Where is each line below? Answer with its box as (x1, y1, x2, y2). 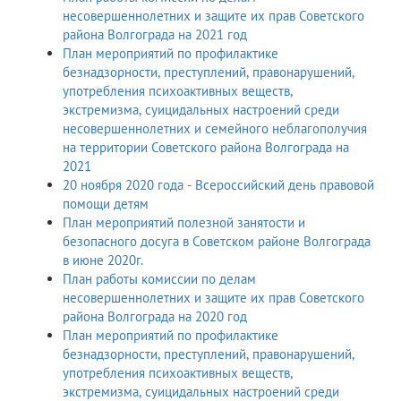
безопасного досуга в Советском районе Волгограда (63, 233, 371, 251)
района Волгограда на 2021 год (63, 26, 247, 44)
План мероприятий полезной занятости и (63, 214, 177, 232)
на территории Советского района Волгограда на (63, 139, 349, 157)
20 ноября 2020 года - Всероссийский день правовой (63, 176, 374, 194)
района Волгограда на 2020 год (195, 308, 247, 326)
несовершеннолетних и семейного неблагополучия (63, 120, 367, 138)
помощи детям (63, 195, 149, 213)
